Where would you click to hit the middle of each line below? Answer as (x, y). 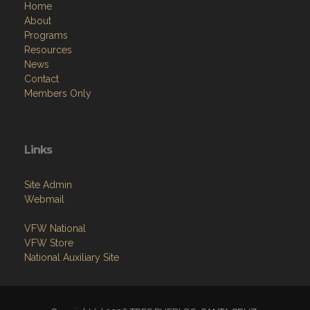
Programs (46, 36)
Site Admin (48, 185)
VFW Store (49, 243)
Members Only (58, 94)
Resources (48, 50)
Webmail (44, 200)
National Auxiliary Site (72, 258)
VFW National (55, 229)
